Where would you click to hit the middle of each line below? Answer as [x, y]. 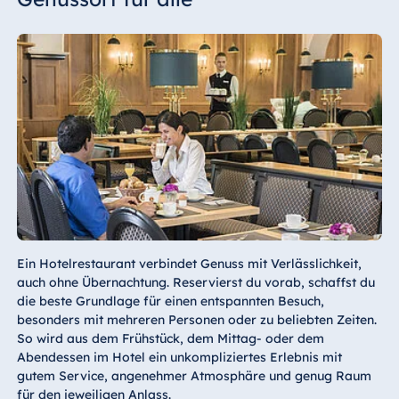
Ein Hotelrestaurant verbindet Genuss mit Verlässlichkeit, [189, 264]
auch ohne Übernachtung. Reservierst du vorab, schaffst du [195, 283]
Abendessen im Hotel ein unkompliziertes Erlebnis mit [179, 358]
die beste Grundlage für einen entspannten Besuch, [170, 301]
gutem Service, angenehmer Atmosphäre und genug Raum [194, 376]
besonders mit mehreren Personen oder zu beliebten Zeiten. [196, 320]
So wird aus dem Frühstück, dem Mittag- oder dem [170, 339]
